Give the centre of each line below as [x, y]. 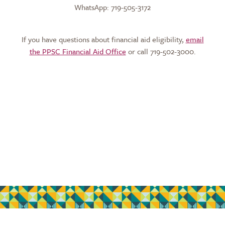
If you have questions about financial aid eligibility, [103, 39]
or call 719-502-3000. [161, 51]
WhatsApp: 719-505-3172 [113, 7]
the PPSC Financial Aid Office [78, 51]
